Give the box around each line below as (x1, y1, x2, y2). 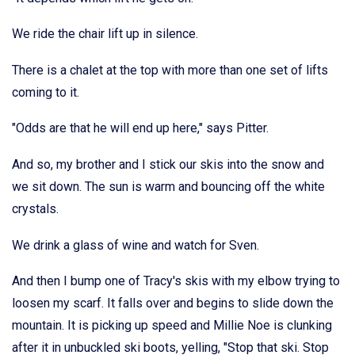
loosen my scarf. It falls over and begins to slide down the (12, 296, 334, 311)
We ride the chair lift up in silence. (12, 26, 198, 42)
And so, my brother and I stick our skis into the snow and (12, 157, 324, 173)
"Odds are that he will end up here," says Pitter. (12, 120, 269, 136)
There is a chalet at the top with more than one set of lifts (12, 62, 328, 78)
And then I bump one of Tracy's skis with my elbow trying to (12, 273, 340, 289)
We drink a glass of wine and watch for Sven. (12, 237, 259, 253)
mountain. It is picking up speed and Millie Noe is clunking (12, 318, 332, 334)
